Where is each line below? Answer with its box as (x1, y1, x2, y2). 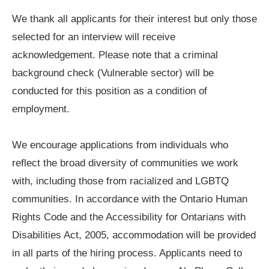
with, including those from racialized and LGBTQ (12, 175, 229, 187)
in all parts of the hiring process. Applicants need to (12, 247, 242, 259)
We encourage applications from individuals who (12, 139, 228, 151)
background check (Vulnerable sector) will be (12, 67, 214, 79)
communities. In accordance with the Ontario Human (12, 193, 247, 205)
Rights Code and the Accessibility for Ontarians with (12, 211, 246, 223)
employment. (12, 103, 70, 115)
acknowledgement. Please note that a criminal (12, 49, 218, 61)
